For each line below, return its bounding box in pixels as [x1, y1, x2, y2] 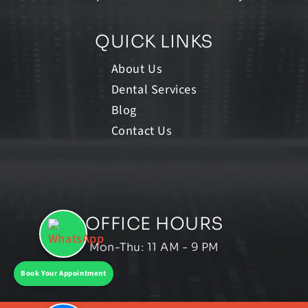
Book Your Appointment [21, 268, 107, 278]
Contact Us [111, 122, 173, 140]
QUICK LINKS [95, 31, 213, 53]
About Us [111, 60, 163, 78]
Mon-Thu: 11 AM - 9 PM [89, 240, 219, 255]
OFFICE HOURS [85, 213, 223, 235]
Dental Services [111, 81, 197, 99]
